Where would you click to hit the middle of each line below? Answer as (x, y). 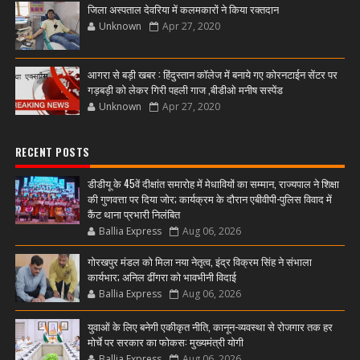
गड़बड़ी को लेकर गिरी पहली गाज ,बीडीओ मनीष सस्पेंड (185, 89)
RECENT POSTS (52, 152)
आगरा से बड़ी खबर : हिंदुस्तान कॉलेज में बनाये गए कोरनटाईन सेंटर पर (212, 74)
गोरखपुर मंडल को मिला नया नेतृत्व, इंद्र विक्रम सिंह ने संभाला (199, 261)
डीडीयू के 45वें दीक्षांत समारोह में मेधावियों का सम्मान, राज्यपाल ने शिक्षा (213, 183)
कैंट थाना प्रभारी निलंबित (133, 214)
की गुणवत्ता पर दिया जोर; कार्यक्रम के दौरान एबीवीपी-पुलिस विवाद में (209, 198)
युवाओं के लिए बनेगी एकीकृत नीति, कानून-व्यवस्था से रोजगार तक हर (210, 326)
